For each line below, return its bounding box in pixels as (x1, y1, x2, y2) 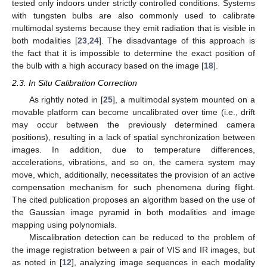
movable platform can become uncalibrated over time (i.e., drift (12, 107, 255, 117)
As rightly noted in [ (29, 94, 103, 104)
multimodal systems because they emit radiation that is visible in (12, 23, 255, 33)
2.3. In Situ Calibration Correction (12, 77, 137, 88)
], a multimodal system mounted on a (112, 94, 256, 104)
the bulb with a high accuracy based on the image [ (12, 61, 204, 71)
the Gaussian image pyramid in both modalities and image (12, 207, 255, 217)
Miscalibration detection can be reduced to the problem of (29, 232, 255, 242)
